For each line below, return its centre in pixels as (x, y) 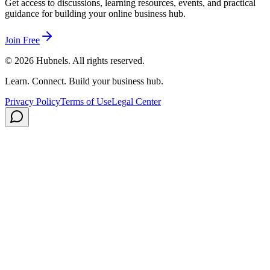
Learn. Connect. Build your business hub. (84, 81)
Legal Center (136, 101)
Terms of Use (86, 101)
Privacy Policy (33, 101)
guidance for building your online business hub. (95, 13)
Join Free (22, 40)
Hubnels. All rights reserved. (89, 60)
